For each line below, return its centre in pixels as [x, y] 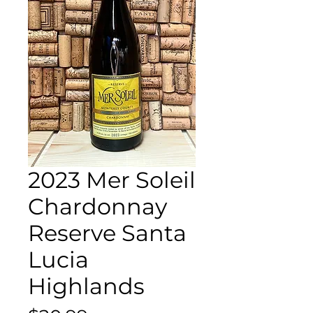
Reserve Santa [107, 233]
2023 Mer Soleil [112, 180]
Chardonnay [97, 206]
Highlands [86, 286]
